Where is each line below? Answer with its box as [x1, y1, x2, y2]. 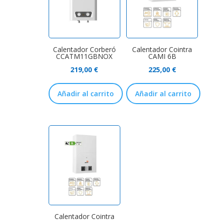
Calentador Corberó [53, 45, 116, 55]
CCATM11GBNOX [56, 52, 113, 61]
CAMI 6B [148, 52, 176, 61]
